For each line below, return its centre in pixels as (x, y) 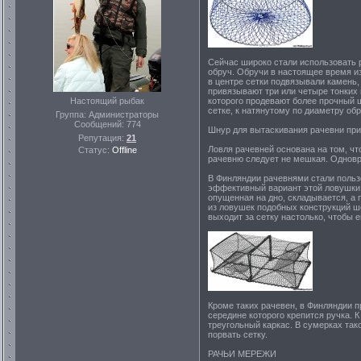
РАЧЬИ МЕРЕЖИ (242, 354)
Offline (124, 150)
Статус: (95, 150)
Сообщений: (100, 124)
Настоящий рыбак (107, 101)
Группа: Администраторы (107, 114)
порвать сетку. (238, 334)
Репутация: (102, 138)
